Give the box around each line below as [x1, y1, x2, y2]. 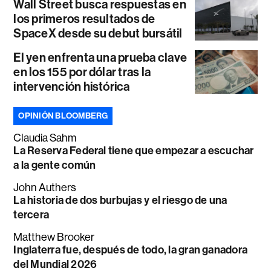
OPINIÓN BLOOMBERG [18, 111, 108, 122]
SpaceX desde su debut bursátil [13, 26, 183, 41]
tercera [13, 208, 50, 222]
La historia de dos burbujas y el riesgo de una [13, 194, 227, 207]
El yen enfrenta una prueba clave [13, 50, 188, 65]
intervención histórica [13, 79, 130, 94]
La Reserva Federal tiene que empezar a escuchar [13, 144, 254, 158]
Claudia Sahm [13, 132, 77, 145]
